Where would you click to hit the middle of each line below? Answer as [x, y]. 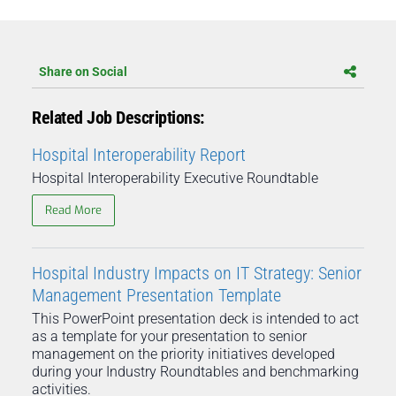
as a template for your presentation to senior [169, 336]
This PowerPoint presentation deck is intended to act [195, 318]
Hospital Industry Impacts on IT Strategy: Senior [197, 273]
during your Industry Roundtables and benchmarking [195, 371]
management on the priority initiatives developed [183, 354]
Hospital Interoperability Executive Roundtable [175, 178]
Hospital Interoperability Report [139, 154]
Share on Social [83, 71]
